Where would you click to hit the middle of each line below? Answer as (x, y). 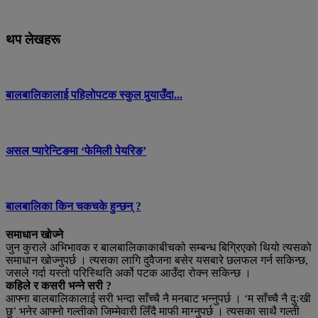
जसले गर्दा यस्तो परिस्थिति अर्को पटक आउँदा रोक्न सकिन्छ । (128, 273)
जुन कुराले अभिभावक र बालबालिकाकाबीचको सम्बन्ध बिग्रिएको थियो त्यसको (159, 247)
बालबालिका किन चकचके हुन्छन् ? (73, 207)
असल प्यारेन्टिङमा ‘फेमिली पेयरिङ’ (76, 150)
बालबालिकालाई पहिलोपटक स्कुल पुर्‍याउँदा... (94, 95)
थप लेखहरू (33, 40)
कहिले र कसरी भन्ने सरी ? (59, 285)
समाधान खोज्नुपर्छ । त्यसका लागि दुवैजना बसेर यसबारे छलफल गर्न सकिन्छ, (157, 260)
